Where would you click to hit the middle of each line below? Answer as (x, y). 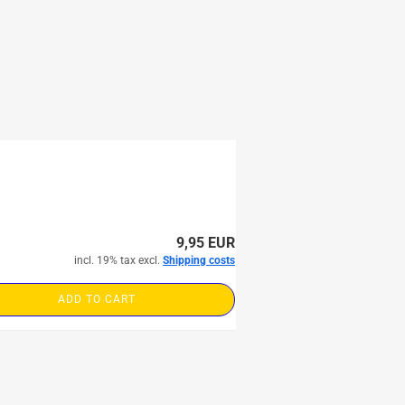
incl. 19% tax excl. (118, 260)
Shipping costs (199, 260)
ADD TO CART (96, 299)
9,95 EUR (206, 243)
